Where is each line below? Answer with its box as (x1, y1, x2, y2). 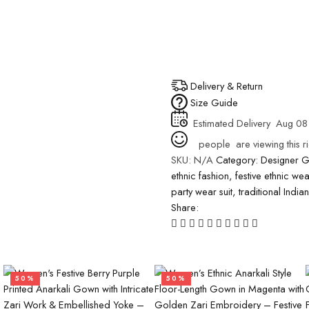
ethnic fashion (171, 168, 229, 183)
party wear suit (171, 184, 232, 199)
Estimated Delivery (193, 116, 273, 130)
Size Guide (190, 94, 238, 110)
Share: (171, 200, 199, 215)
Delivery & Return (190, 78, 263, 93)
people (196, 137, 230, 151)
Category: (216, 152, 261, 167)
